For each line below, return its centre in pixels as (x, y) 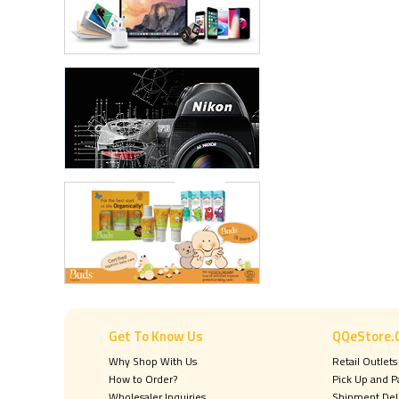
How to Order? (143, 379)
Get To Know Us (156, 336)
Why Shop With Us (153, 361)
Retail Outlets (365, 361)
